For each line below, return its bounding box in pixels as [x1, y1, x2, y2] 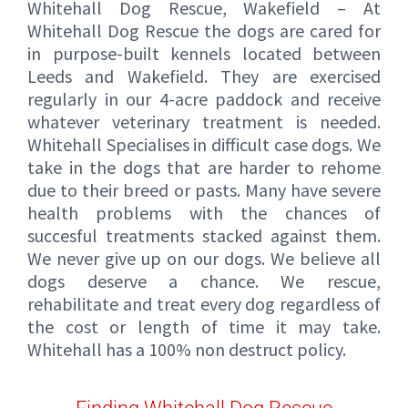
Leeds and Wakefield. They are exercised [27, 65, 381, 88]
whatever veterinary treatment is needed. [27, 110, 381, 134]
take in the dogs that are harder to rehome [27, 156, 381, 179]
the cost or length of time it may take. [27, 315, 381, 339]
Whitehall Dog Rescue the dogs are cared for [27, 19, 381, 43]
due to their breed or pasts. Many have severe [27, 178, 381, 202]
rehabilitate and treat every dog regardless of [27, 292, 381, 316]
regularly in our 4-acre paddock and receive [27, 87, 381, 111]
